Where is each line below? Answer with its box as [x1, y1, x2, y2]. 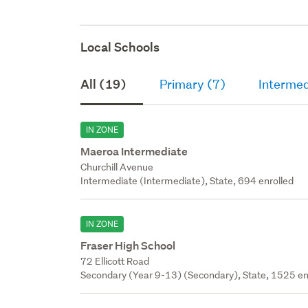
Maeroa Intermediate [80, 144, 188, 159]
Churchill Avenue [80, 160, 154, 173]
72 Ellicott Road [80, 254, 150, 267]
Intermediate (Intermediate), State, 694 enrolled [80, 174, 294, 187]
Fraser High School [80, 238, 176, 253]
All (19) [80, 76, 127, 92]
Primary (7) [159, 76, 226, 92]
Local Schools [80, 38, 160, 55]
